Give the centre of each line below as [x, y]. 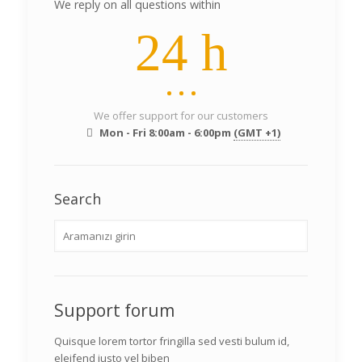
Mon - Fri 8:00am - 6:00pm [165, 133]
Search [78, 199]
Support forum [114, 310]
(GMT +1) [257, 133]
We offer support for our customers [181, 116]
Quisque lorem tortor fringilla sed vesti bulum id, [172, 341]
